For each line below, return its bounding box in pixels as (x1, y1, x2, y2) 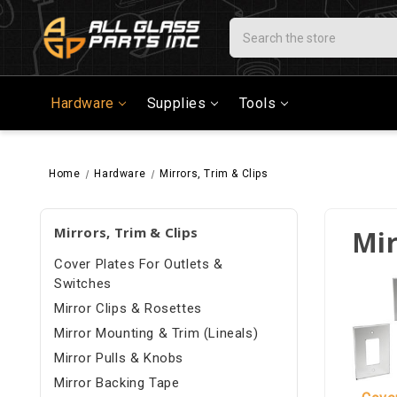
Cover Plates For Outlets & (54, 256, 223, 273)
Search (230, 19, 273, 35)
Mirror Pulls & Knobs (54, 350, 183, 367)
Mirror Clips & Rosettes (54, 300, 202, 317)
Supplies (146, 95, 206, 113)
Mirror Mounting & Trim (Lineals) (54, 325, 259, 342)
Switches (54, 276, 112, 292)
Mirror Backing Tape (54, 375, 180, 392)
